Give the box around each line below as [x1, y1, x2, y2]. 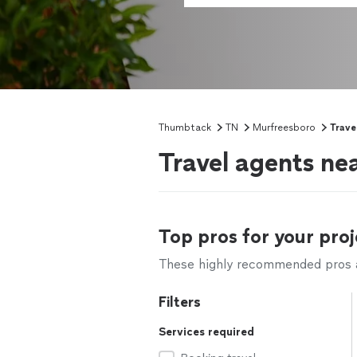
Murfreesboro [253, 122, 316, 133]
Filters [159, 293, 201, 311]
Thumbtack [159, 122, 211, 133]
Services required [159, 325, 254, 339]
